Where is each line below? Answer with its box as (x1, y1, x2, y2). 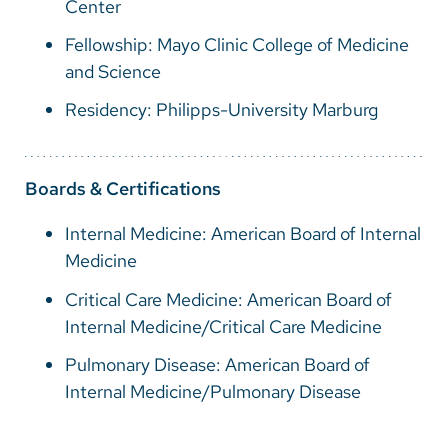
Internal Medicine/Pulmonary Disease (65, 379, 361, 403)
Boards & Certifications (25, 177, 221, 201)
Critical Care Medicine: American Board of (65, 287, 392, 311)
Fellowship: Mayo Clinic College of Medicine (65, 33, 409, 57)
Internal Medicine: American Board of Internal (65, 222, 421, 246)
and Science (65, 60, 161, 84)
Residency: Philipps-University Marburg (65, 98, 378, 122)
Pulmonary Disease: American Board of (65, 352, 370, 376)
